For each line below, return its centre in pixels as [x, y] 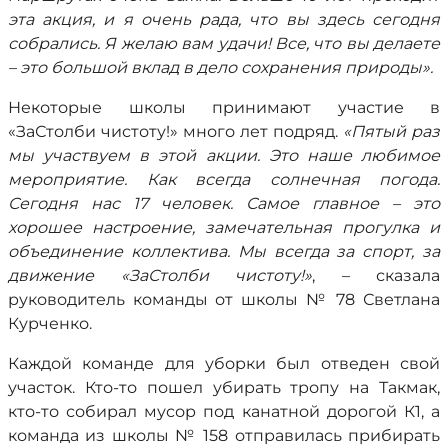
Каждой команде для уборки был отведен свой [224, 363]
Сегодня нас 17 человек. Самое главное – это [224, 203]
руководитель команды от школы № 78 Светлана [224, 299]
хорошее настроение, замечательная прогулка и [224, 227]
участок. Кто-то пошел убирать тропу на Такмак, [224, 387]
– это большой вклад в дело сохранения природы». [220, 67]
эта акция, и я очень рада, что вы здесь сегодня [224, 19]
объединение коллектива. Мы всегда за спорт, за [224, 251]
